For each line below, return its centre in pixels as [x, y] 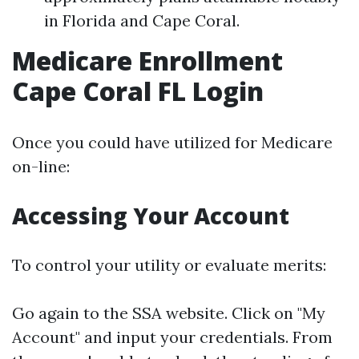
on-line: [41, 166]
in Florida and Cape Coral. [142, 20]
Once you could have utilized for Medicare [172, 142]
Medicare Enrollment [147, 61]
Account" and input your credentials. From [172, 337]
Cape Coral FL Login [138, 91]
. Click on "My [275, 313]
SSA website [178, 313]
